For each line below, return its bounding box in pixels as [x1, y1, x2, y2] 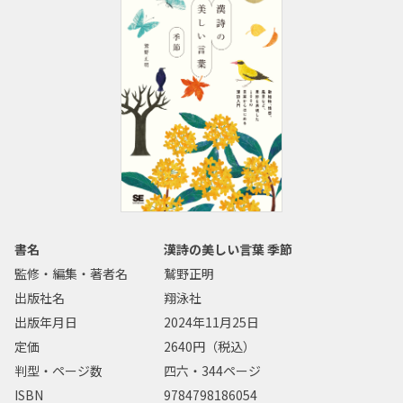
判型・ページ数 [14, 362, 103, 381]
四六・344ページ [164, 362, 262, 381]
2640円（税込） [164, 337, 256, 356]
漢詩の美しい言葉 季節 [164, 240, 293, 259]
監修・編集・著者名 [14, 264, 128, 283]
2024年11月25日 [164, 313, 260, 332]
